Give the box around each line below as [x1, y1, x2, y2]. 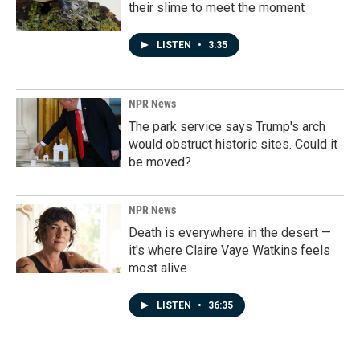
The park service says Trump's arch [129, 119, 325, 134]
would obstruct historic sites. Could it [129, 137, 337, 152]
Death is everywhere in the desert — [129, 225, 331, 240]
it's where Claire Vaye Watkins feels [129, 243, 330, 258]
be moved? [129, 154, 191, 170]
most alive [129, 260, 187, 276]
